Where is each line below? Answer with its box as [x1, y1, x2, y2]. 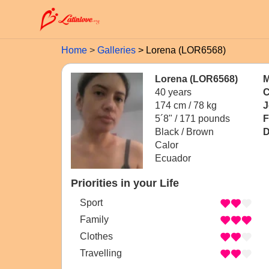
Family [80, 214, 109, 225]
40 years [155, 87, 192, 97]
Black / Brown [155, 127, 214, 137]
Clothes [80, 231, 113, 242]
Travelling [80, 248, 122, 259]
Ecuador [155, 153, 191, 163]
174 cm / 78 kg [155, 100, 217, 110]
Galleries [97, 45, 136, 55]
